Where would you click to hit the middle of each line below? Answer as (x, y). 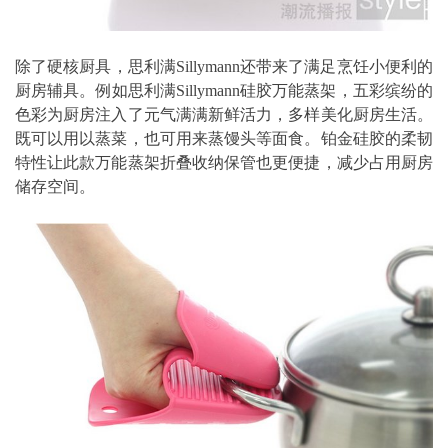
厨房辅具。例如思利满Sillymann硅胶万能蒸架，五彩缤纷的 (224, 91)
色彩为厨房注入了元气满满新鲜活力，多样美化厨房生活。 (224, 115)
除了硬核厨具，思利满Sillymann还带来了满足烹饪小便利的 (224, 67)
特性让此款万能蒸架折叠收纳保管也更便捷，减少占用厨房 (224, 163)
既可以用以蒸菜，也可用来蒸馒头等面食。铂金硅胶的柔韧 (224, 139)
